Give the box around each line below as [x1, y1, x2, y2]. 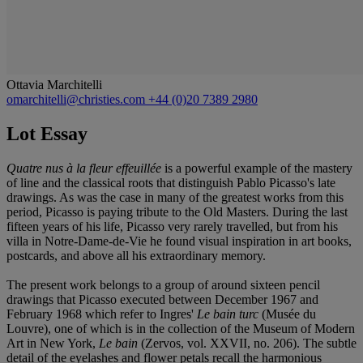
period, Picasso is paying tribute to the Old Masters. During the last [6, 204, 348, 219]
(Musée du [258, 306, 316, 321]
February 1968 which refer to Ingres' [6, 306, 197, 321]
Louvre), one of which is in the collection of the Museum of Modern [6, 321, 355, 335]
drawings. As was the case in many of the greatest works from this [6, 190, 344, 204]
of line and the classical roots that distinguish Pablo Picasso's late [6, 175, 335, 190]
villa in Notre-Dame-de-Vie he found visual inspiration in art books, [6, 233, 352, 248]
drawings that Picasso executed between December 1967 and [6, 292, 318, 306]
